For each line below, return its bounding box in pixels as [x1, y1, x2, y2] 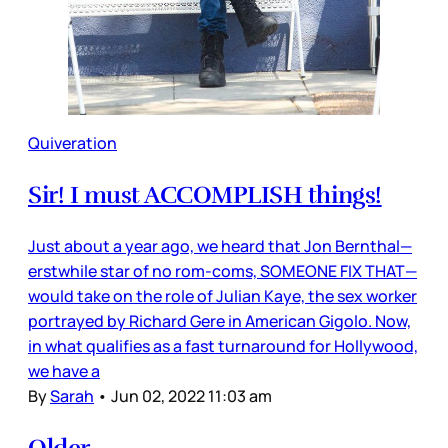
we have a [28, 360, 100, 383]
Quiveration [28, 132, 117, 155]
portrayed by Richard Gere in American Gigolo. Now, [28, 310, 411, 333]
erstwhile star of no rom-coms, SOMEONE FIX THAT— [28, 260, 417, 283]
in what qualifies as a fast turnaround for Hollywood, [28, 335, 418, 358]
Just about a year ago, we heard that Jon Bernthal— [28, 235, 412, 258]
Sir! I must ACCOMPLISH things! [28, 180, 382, 211]
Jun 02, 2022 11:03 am [111, 385, 272, 408]
